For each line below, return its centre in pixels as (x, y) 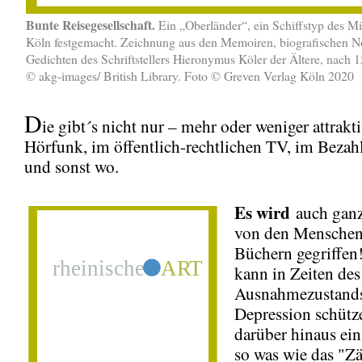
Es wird (262, 212)
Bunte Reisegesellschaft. (90, 24)
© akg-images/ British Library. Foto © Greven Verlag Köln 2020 (190, 75)
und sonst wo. (72, 166)
